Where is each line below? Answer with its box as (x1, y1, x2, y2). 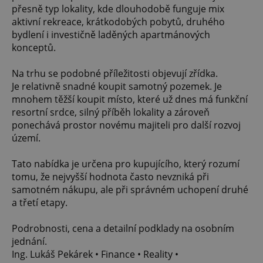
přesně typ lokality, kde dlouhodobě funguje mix (12, 2, 224, 16)
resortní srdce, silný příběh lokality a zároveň (12, 106, 210, 119)
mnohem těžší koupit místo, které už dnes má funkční (12, 93, 248, 106)
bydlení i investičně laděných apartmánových (12, 28, 210, 42)
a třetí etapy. (12, 196, 68, 210)
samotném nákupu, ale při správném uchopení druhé (12, 183, 248, 197)
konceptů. (12, 41, 56, 55)
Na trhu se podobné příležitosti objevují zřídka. (12, 67, 218, 80)
